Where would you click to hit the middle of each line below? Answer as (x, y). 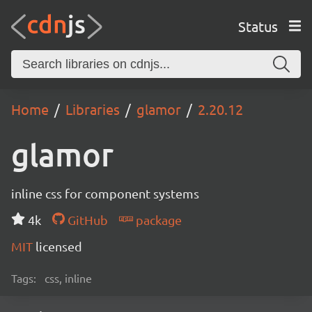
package (157, 220)
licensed (59, 246)
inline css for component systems (105, 193)
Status (258, 26)
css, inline (68, 278)
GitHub (86, 220)
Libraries (93, 109)
